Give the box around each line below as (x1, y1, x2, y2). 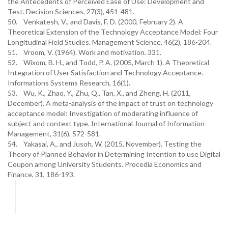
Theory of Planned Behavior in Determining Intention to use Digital (8, 150, 220, 158)
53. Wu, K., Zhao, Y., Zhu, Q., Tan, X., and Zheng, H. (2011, (8, 89, 191, 97)
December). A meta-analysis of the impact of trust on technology (8, 99, 213, 107)
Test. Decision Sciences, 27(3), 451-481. (8, 7, 134, 16)
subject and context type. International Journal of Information (8, 119, 205, 128)
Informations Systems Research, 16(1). (8, 78, 130, 87)
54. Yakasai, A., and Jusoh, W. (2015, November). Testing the (8, 139, 202, 148)
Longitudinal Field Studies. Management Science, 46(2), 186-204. (8, 38, 212, 46)
